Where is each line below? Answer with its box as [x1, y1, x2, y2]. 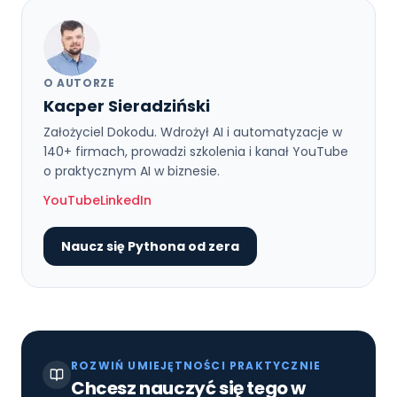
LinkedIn [100, 191, 152, 209]
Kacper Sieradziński [43, 94, 210, 117]
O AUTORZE [43, 74, 115, 90]
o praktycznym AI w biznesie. [43, 161, 220, 180]
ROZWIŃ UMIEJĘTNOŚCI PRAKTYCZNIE [71, 357, 322, 373]
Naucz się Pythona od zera [61, 237, 239, 255]
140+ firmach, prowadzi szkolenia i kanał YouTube [43, 142, 348, 160]
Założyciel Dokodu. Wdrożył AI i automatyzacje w [43, 122, 342, 141]
